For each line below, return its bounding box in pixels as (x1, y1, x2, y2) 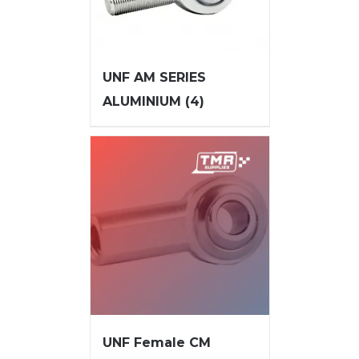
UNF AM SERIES (102, 70, 206, 85)
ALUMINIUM (102, 94, 185, 109)
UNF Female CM (102, 335, 211, 350)
